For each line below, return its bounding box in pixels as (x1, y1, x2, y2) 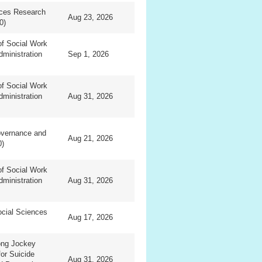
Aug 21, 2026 (68, 134, 113, 143)
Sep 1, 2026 (68, 50, 109, 59)
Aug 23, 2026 (68, 13, 113, 22)
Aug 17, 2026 (68, 213, 113, 222)
